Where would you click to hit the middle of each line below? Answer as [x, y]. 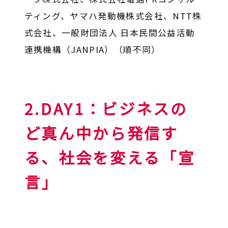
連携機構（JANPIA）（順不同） [92, 49]
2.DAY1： [63, 108]
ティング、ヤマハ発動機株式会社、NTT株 [113, 16]
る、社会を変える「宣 [110, 157]
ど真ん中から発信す [101, 133]
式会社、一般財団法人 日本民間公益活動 [110, 32]
